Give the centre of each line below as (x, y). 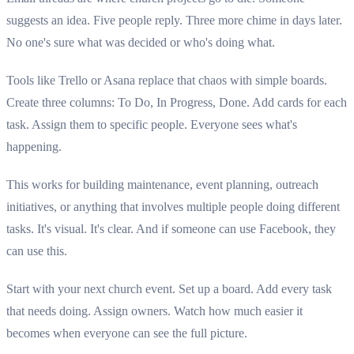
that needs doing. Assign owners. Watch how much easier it (154, 311)
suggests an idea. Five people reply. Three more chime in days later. (174, 21)
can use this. (37, 251)
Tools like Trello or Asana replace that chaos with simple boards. (167, 81)
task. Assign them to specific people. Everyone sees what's (152, 125)
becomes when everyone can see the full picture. (127, 333)
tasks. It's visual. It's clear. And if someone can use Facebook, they (171, 229)
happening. (34, 147)
